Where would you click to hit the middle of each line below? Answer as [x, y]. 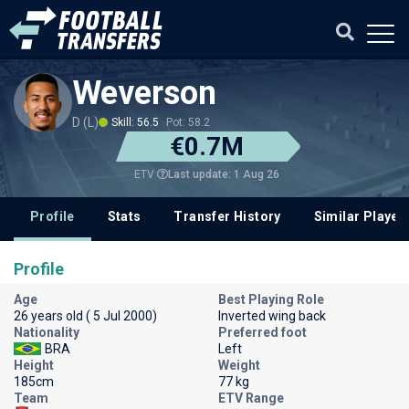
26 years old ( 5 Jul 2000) [85, 316]
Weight [239, 365]
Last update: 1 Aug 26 [223, 174]
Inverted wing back [272, 316]
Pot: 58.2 [188, 122]
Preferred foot [262, 332]
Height [34, 365]
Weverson [144, 93]
